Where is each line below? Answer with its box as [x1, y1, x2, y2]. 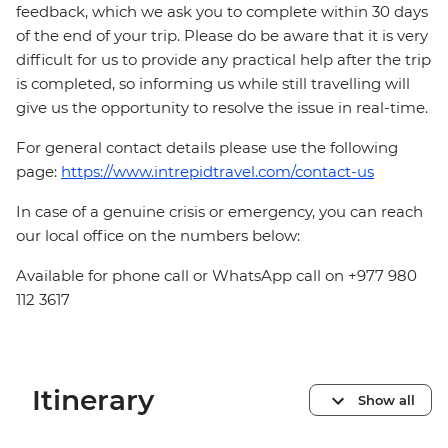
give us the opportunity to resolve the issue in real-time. [16, 98, 428, 118]
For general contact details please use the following [16, 138, 398, 158]
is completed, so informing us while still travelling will [16, 74, 410, 94]
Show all [358, 391, 415, 408]
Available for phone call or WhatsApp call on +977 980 [16, 266, 417, 286]
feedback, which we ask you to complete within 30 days [16, 2, 428, 22]
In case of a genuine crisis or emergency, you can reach [16, 202, 423, 222]
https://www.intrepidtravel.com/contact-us [61, 162, 374, 182]
